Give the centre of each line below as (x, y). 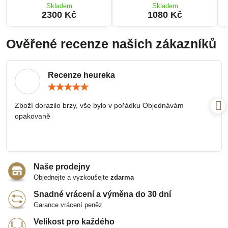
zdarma (122, 178)
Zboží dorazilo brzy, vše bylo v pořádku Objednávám (99, 106)
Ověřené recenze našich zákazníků (111, 44)
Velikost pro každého (74, 222)
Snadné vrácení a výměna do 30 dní (102, 194)
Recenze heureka (81, 75)
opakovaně (33, 116)
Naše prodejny (62, 167)
